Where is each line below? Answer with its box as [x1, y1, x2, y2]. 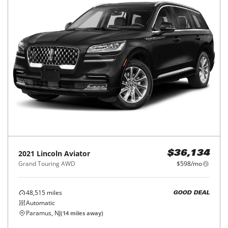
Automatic [26, 198, 55, 208]
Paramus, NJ [26, 209, 61, 218]
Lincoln [37, 149, 62, 159]
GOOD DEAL [173, 190, 210, 196]
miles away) [69, 209, 103, 217]
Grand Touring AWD [18, 159, 75, 168]
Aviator [64, 149, 90, 159]
